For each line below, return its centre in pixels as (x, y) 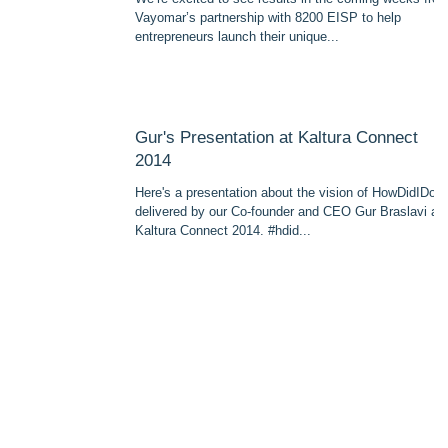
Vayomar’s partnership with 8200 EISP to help (268, 17)
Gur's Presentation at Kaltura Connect (276, 137)
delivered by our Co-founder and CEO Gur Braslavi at (288, 211)
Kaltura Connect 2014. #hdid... (223, 230)
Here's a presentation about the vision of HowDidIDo (285, 192)
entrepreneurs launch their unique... (237, 36)
